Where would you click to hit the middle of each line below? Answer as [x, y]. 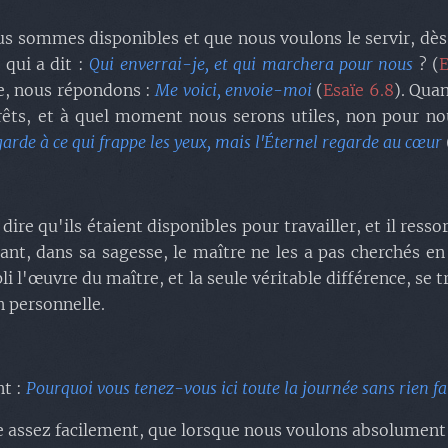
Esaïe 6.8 [358, 90]
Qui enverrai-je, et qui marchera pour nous [251, 64]
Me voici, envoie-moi [236, 90]
